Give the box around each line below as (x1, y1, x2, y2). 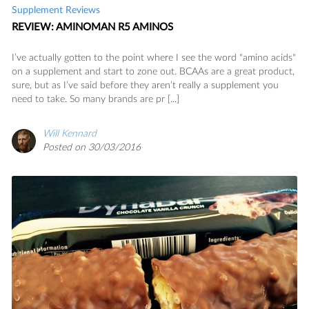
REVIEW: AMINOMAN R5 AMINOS (12, 21, 173, 32)
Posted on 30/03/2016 (43, 142, 141, 152)
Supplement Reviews (12, 5, 100, 15)
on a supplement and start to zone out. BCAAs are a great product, (12, 66, 295, 77)
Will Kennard (43, 128, 97, 139)
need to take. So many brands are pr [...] (12, 94, 179, 104)
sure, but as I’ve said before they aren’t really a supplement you (12, 80, 279, 90)
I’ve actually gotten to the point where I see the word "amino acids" (12, 52, 296, 63)
